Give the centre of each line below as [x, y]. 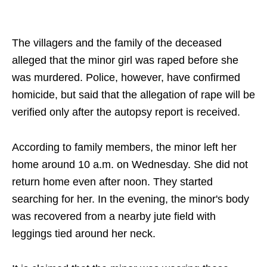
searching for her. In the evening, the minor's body [131, 199]
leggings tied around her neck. [84, 234]
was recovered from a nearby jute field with [114, 217]
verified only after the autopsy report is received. [126, 112]
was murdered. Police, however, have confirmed [126, 78]
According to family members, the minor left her [124, 148]
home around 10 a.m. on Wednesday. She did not [130, 165]
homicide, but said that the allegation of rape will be [133, 95]
